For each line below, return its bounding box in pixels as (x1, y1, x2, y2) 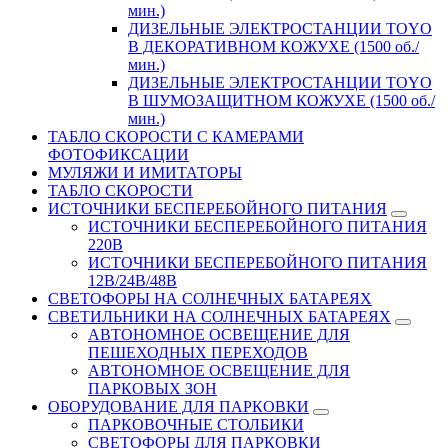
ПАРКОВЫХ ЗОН (88, 379, 217, 397)
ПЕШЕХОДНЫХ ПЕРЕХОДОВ (88, 343, 308, 361)
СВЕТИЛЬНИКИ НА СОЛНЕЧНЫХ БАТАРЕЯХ (48, 307, 391, 325)
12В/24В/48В (88, 271, 177, 289)
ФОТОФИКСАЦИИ (48, 145, 189, 163)
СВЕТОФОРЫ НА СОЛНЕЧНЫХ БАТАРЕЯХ (48, 289, 372, 307)
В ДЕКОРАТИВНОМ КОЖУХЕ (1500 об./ (128, 37, 419, 55)
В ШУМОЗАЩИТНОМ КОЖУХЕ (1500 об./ (128, 91, 435, 109)
